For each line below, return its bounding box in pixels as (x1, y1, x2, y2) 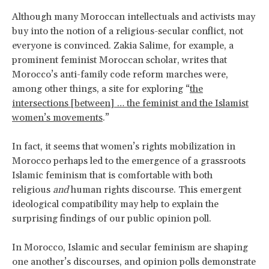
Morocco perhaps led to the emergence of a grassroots (12, 154, 246, 167)
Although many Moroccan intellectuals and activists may (12, 10, 255, 23)
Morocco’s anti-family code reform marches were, (12, 68, 228, 80)
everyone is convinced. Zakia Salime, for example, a (12, 39, 234, 52)
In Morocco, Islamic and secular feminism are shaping (12, 241, 248, 253)
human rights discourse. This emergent (71, 183, 241, 196)
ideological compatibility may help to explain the (12, 198, 219, 210)
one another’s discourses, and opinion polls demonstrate (12, 255, 256, 268)
